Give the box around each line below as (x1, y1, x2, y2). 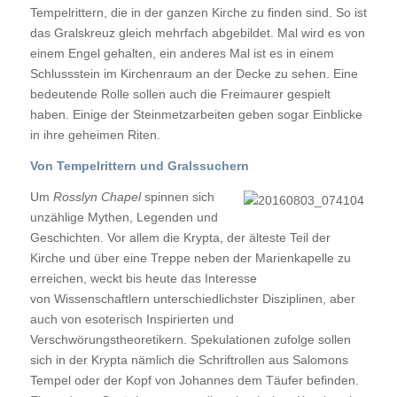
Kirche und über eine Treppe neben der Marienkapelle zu (29, 250, 351, 265)
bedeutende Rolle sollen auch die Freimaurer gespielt (29, 86, 331, 101)
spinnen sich (140, 189, 214, 204)
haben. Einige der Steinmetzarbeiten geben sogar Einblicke (29, 106, 362, 121)
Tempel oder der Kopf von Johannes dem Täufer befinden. (29, 372, 359, 387)
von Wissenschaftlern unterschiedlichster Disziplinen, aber (29, 291, 355, 306)
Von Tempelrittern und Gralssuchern (29, 158, 253, 173)
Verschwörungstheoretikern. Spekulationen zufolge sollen (29, 331, 351, 346)
